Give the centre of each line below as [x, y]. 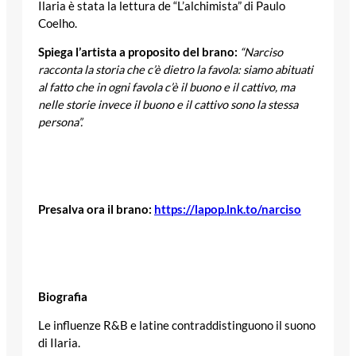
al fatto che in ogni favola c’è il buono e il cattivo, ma [166, 87]
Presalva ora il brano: [96, 210]
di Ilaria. [59, 343]
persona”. [60, 122]
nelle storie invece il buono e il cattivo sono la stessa [168, 105]
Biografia [63, 296]
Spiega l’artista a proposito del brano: [138, 52]
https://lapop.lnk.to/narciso [228, 210]
